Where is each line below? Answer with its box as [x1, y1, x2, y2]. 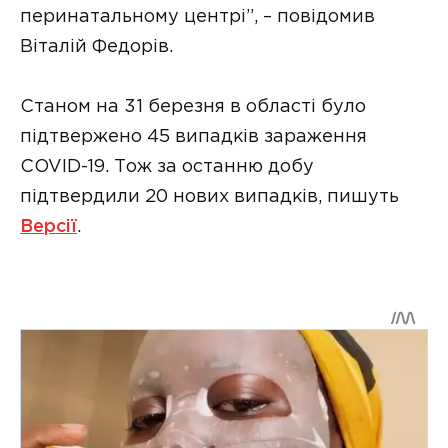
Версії [20, 219, 77, 236]
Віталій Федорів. [20, 38, 173, 55]
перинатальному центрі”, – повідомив [20, 8, 375, 25]
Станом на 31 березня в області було [20, 99, 366, 116]
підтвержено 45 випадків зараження [20, 129, 367, 146]
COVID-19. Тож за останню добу [20, 159, 314, 176]
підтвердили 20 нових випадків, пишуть [20, 189, 399, 206]
